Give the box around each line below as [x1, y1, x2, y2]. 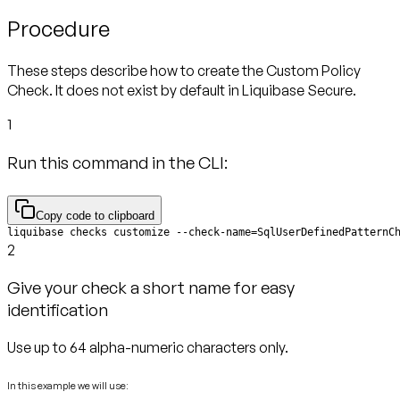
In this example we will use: [7, 379, 129, 393]
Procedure [7, 15, 110, 43]
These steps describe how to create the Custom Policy [7, 61, 361, 79]
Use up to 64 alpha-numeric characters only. [7, 338, 288, 357]
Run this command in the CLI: [7, 151, 228, 172]
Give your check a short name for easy [7, 277, 295, 298]
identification [7, 299, 108, 321]
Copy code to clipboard [36, 208, 154, 222]
